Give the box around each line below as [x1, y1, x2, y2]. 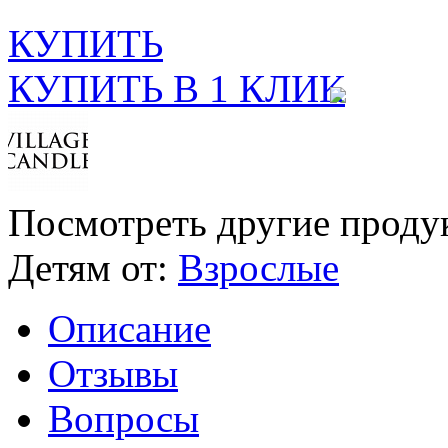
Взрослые [178, 246, 339, 290]
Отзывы [48, 352, 178, 396]
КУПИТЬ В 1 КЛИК [8, 67, 345, 111]
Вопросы [48, 397, 199, 441]
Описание [48, 307, 211, 351]
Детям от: [8, 246, 168, 290]
